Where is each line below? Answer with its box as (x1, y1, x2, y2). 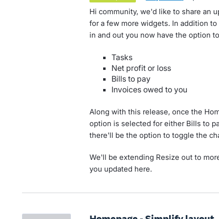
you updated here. (89, 164, 152, 174)
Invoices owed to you (111, 85, 187, 95)
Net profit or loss (111, 63, 171, 73)
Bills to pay (111, 74, 151, 84)
